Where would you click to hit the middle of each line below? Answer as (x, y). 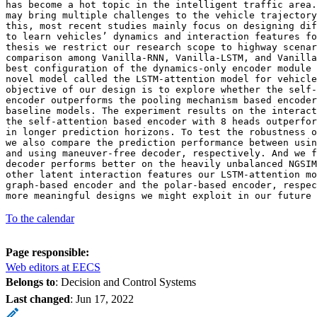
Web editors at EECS (53, 267)
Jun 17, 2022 (105, 299)
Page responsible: (47, 252)
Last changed (38, 299)
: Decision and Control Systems (126, 282)
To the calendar (40, 218)
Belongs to (30, 282)
